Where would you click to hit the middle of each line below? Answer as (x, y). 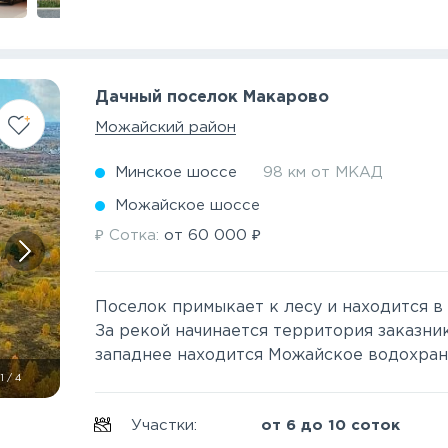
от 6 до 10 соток (331, 425)
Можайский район (166, 127)
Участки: (167, 425)
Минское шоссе (176, 172)
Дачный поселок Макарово (212, 97)
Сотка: (134, 235)
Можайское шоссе (188, 205)
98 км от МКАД (323, 172)
